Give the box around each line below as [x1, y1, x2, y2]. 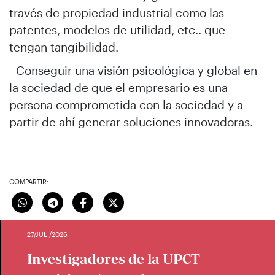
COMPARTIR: [9, 177, 48, 185]
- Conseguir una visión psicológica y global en [9, 63, 257, 77]
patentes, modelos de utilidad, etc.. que [9, 23, 225, 37]
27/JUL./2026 [27, 230, 68, 238]
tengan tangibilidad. [9, 40, 118, 54]
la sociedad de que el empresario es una [9, 80, 228, 95]
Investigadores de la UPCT [27, 250, 200, 268]
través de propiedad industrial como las [9, 6, 224, 20]
